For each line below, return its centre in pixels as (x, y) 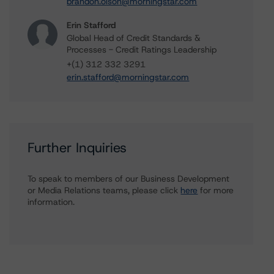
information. (51, 202)
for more (216, 190)
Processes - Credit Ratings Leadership (142, 50)
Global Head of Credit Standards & (134, 38)
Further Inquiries (77, 148)
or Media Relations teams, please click (104, 190)
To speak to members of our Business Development (129, 179)
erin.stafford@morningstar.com (128, 77)
